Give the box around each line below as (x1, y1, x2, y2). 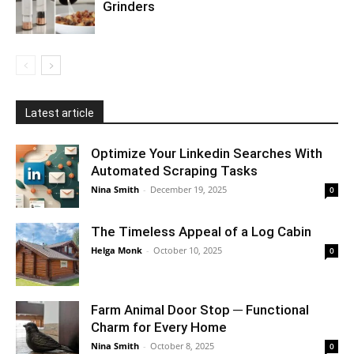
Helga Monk (91, 244, 142, 257)
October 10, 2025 (153, 244, 222, 257)
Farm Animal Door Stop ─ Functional (91, 302, 309, 318)
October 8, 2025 (150, 340, 214, 352)
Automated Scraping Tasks (91, 163, 258, 179)
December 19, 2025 (150, 183, 227, 196)
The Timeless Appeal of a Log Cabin (91, 224, 311, 240)
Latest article (25, 107, 94, 120)
